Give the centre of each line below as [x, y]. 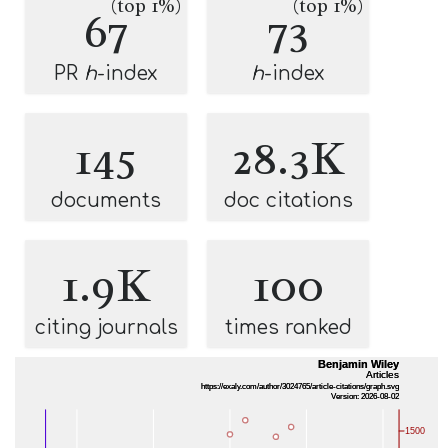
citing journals [106, 327]
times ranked [288, 327]
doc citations [288, 200]
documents [106, 200]
